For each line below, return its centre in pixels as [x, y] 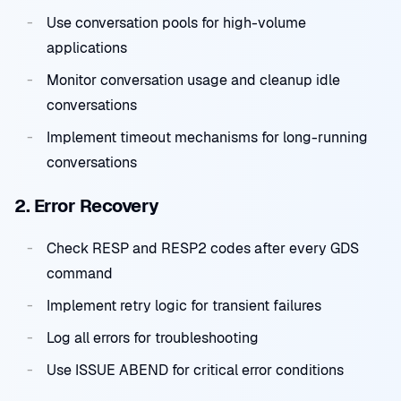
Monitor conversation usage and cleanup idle [193, 80]
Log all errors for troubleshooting [153, 338]
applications [87, 48]
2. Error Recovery [87, 206]
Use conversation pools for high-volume [176, 23]
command [80, 273]
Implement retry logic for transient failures [184, 306]
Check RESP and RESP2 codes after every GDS [203, 248]
